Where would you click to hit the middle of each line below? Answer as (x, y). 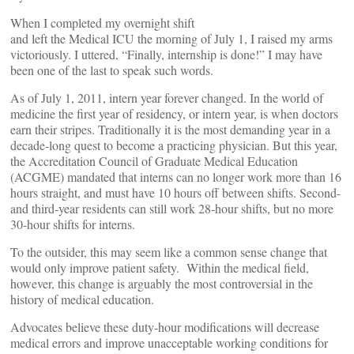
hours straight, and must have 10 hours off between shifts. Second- (175, 192)
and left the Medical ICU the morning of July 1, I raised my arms (171, 38)
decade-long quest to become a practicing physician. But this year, (174, 145)
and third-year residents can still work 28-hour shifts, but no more (172, 208)
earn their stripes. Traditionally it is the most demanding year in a (170, 129)
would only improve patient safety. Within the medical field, (160, 267)
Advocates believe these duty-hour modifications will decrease (165, 327)
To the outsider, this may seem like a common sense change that (169, 252)
